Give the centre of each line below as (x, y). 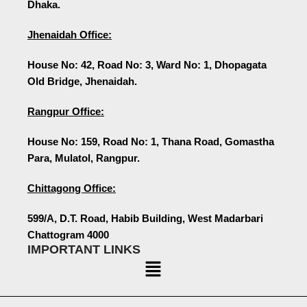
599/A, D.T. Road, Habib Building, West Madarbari (145, 218)
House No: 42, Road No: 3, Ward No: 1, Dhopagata (147, 64)
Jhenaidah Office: (70, 34)
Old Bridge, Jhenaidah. (82, 81)
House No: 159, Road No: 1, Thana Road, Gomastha (151, 141)
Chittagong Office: (72, 188)
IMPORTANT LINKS (84, 249)
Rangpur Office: (66, 111)
